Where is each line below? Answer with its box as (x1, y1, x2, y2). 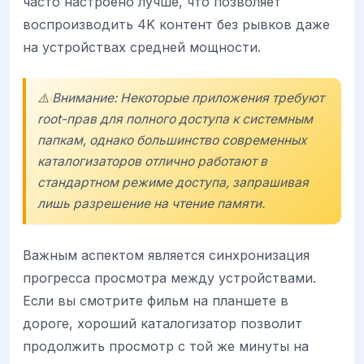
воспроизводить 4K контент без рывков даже (23, 15, 330, 32)
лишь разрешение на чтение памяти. (37, 195, 265, 211)
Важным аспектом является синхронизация (23, 246, 310, 263)
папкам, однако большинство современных (37, 132, 306, 148)
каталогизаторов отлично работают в (37, 153, 267, 169)
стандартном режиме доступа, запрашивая (37, 174, 309, 190)
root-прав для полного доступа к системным (37, 110, 313, 127)
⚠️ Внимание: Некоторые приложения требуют (37, 89, 324, 106)
